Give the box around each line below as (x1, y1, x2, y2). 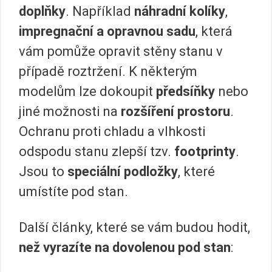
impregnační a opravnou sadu (19, 23, 195, 39)
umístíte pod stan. (19, 183, 128, 199)
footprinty (174, 143, 236, 159)
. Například (66, 3, 134, 19)
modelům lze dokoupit (19, 83, 156, 99)
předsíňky (156, 83, 215, 99)
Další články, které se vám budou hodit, (19, 220, 250, 236)
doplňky (19, 3, 66, 19)
